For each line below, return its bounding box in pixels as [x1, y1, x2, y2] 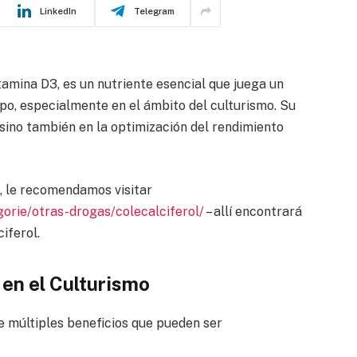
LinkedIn [40, 6, 76, 16]
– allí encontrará [203, 203, 302, 219]
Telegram [134, 6, 175, 16]
